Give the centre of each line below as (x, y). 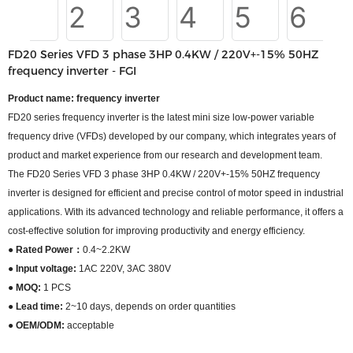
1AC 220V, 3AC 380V (125, 269)
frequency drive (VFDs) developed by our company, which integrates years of (172, 136)
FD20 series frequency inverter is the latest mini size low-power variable (161, 117)
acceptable (91, 325)
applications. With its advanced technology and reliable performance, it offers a (176, 212)
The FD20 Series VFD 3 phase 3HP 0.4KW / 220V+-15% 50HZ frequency (164, 174)
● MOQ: (24, 288)
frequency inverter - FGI (72, 71)
